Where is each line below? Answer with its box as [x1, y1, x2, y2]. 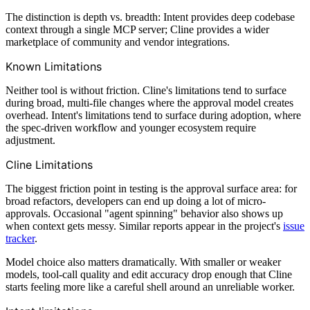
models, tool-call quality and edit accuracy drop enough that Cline [6, 268, 292, 280]
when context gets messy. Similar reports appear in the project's [6, 219, 283, 232]
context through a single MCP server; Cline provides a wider [6, 23, 269, 35]
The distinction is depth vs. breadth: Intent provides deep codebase [6, 10, 295, 23]
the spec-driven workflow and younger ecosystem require [6, 121, 256, 134]
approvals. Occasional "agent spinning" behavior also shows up [6, 207, 283, 219]
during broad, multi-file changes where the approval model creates [6, 96, 293, 109]
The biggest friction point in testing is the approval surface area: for [6, 182, 297, 194]
